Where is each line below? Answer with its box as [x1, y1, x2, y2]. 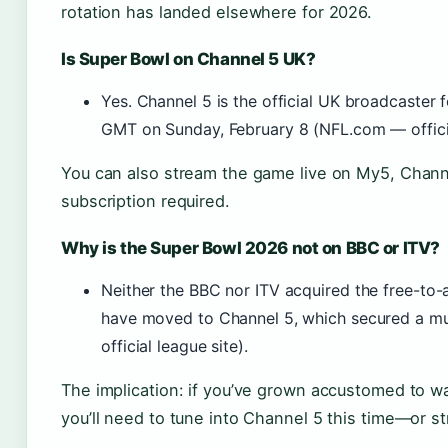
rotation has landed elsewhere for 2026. [61, 2, 373, 22]
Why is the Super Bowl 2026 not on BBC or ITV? [61, 238, 440, 258]
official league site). [101, 336, 248, 356]
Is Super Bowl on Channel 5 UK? [61, 49, 316, 69]
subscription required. [61, 191, 230, 211]
